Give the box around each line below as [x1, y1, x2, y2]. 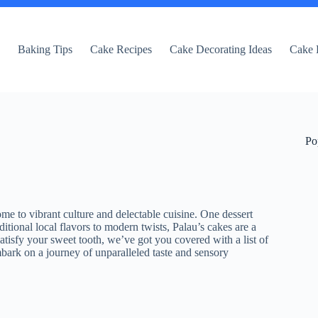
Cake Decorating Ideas [170, 43, 273, 55]
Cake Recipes [90, 43, 153, 55]
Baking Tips [18, 43, 73, 55]
